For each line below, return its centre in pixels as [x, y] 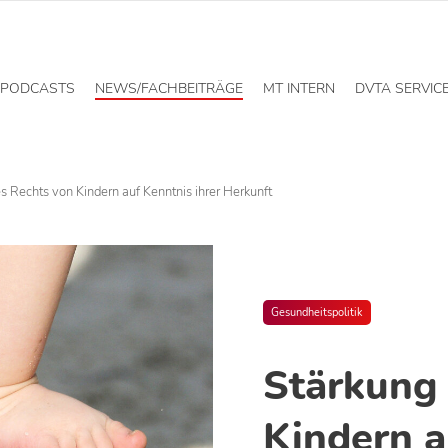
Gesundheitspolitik [316, 313]
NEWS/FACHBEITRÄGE [169, 88]
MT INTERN [299, 88]
